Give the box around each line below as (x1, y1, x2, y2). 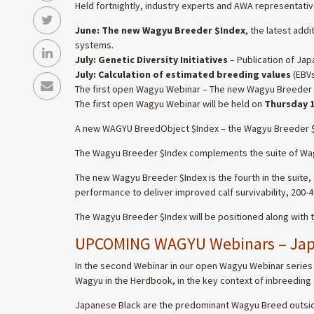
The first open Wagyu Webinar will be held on (75, 97, 264, 110)
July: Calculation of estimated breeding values (75, 67, 291, 81)
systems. (75, 38, 114, 51)
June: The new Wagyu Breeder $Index (75, 23, 245, 36)
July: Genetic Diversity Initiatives (75, 53, 228, 66)
